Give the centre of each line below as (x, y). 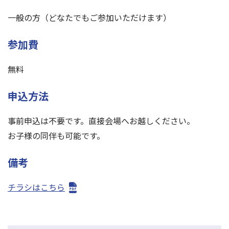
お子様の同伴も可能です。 (56, 135)
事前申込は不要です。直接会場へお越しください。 (101, 121)
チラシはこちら (36, 187)
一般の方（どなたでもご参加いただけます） (89, 17)
